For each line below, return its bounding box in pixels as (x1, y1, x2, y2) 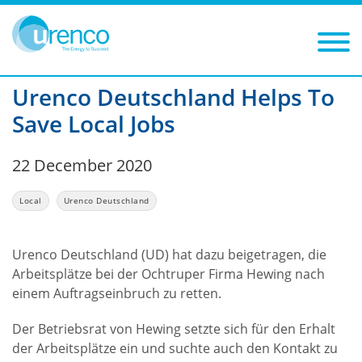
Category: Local (86, 48, 157, 61)
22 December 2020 (12, 154, 152, 176)
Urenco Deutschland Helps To (12, 82, 335, 112)
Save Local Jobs (12, 108, 175, 139)
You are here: (12, 12, 80, 26)
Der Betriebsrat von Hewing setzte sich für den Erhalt (12, 320, 335, 338)
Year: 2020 (280, 46, 330, 60)
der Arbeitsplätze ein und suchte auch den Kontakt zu (12, 339, 338, 357)
